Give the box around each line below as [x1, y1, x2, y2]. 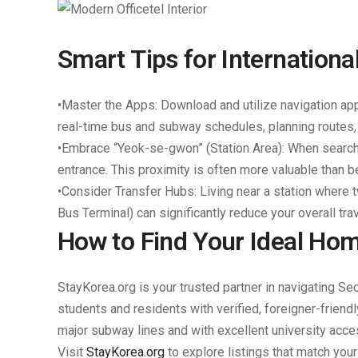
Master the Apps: [62, 97, 157, 113]
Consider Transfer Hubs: [62, 184, 197, 199]
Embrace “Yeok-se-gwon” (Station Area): [62, 141, 284, 156]
